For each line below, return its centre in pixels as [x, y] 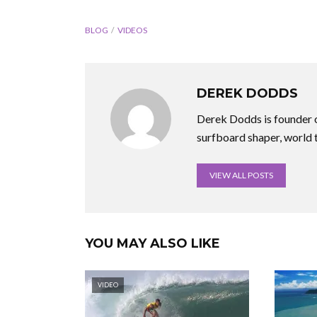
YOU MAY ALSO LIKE [152, 244]
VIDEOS [132, 30]
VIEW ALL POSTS [241, 175]
